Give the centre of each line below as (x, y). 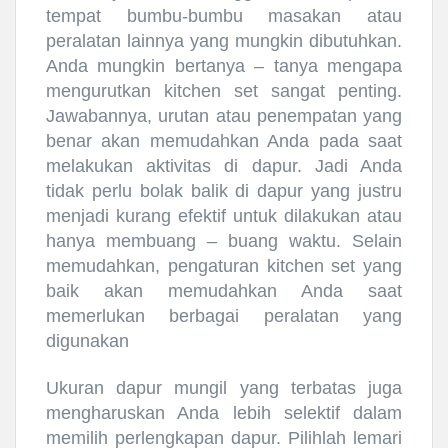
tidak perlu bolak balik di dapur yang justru (224, 190)
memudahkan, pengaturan (156, 265)
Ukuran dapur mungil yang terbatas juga (224, 388)
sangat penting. (330, 90)
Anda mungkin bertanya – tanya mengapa (224, 65)
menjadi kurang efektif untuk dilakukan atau (224, 215)
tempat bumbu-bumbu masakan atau (224, 15)
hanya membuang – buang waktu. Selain (224, 240)
